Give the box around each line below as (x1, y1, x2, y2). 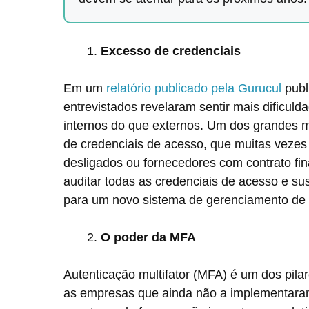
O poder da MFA (101, 230, 196, 244)
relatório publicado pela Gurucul (106, 81, 281, 95)
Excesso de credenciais (101, 44, 244, 58)
